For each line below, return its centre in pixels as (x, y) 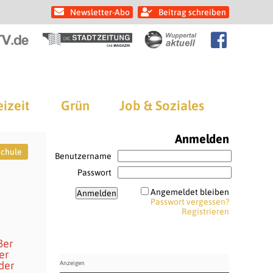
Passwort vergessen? (190, 202)
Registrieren (205, 211)
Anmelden (202, 139)
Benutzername (83, 156)
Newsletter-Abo (100, 12)
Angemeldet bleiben (190, 192)
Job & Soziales (162, 105)
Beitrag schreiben (192, 12)
